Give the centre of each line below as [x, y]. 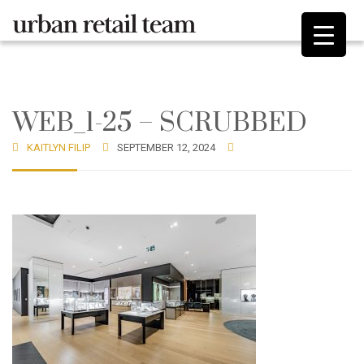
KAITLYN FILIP [58, 147]
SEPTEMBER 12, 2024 [166, 147]
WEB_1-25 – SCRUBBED [160, 123]
